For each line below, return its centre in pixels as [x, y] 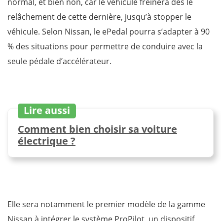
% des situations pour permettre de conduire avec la [105, 47]
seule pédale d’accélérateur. [59, 61]
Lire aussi [47, 110]
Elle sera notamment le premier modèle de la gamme [106, 204]
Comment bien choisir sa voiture [97, 129]
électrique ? [47, 141]
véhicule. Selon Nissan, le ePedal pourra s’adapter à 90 [109, 32]
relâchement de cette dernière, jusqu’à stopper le [99, 17]
